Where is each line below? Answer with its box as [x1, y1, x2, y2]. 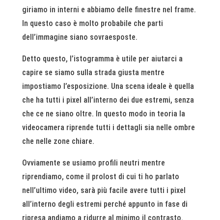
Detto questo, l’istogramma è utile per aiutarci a [22, 54, 183, 63]
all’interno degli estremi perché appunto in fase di [22, 199, 188, 209]
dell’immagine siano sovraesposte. [22, 32, 137, 42]
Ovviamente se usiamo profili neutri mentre [22, 158, 165, 167]
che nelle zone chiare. [22, 136, 94, 146]
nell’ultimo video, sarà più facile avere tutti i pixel [22, 185, 186, 195]
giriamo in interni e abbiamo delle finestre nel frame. [22, 4, 196, 14]
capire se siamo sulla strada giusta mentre [22, 67, 165, 77]
